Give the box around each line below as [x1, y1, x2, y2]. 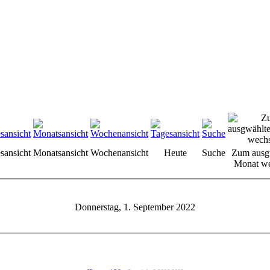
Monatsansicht [33, 148, 88, 158]
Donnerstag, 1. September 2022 [75, 201, 195, 212]
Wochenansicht [90, 148, 148, 158]
